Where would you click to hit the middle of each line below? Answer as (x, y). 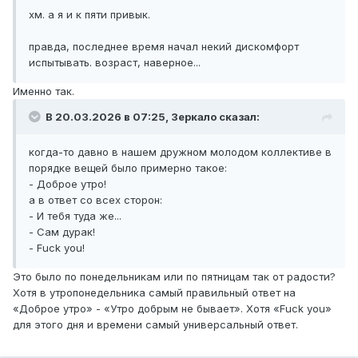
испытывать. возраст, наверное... (115, 63)
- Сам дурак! (62, 232)
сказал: (238, 117)
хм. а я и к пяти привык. (89, 15)
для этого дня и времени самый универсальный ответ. (157, 325)
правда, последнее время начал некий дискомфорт (164, 47)
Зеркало (194, 117)
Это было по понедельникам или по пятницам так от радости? (174, 277)
